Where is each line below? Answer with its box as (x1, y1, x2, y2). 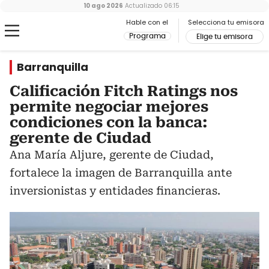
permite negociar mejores (10, 98, 208, 115)
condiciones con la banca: (10, 114, 208, 131)
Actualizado (123, 1, 162, 10)
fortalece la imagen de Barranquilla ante (10, 166, 232, 179)
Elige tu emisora (196, 33, 253, 40)
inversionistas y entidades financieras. (10, 184, 220, 197)
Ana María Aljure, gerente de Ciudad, (10, 148, 214, 161)
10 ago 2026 (83, 1, 123, 10)
